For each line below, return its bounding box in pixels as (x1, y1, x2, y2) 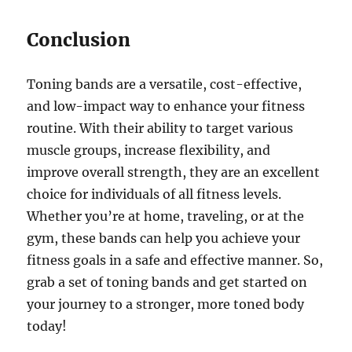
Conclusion (27, 28, 131, 52)
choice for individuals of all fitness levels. (27, 186, 282, 203)
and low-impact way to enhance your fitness (27, 98, 306, 115)
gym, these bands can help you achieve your (27, 230, 301, 247)
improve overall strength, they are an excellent (27, 164, 321, 181)
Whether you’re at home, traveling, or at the (27, 208, 305, 225)
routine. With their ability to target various (27, 120, 294, 137)
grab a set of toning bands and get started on (27, 274, 308, 291)
